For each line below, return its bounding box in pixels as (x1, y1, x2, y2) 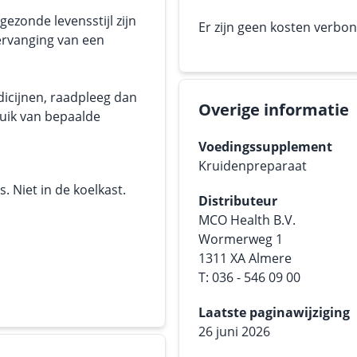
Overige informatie (198, 99, 349, 120)
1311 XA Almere (198, 249, 292, 267)
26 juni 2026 (198, 323, 270, 340)
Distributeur (198, 192, 277, 210)
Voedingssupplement (198, 138, 332, 155)
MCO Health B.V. (198, 211, 296, 229)
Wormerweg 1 (198, 230, 283, 248)
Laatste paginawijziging (198, 304, 350, 321)
